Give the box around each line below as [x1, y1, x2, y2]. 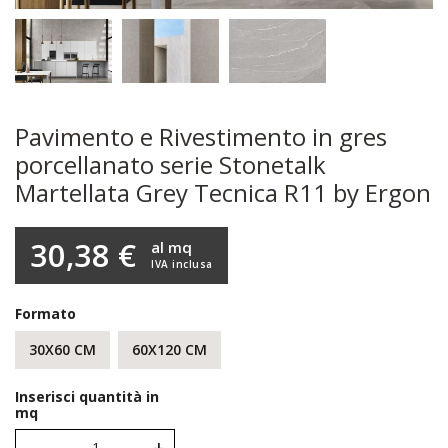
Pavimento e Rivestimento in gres [15, 119, 387, 153]
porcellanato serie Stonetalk [15, 147, 326, 181]
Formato [15, 303, 76, 323]
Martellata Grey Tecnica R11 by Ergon [15, 175, 431, 209]
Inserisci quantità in [15, 386, 159, 406]
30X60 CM [29, 339, 96, 359]
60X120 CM [132, 339, 207, 359]
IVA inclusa [151, 257, 213, 272]
